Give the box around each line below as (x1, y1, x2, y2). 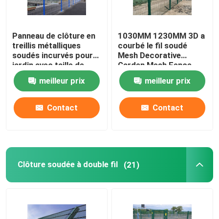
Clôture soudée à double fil (17, 159, 118, 170)
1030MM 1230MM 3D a (118, 31, 205, 41)
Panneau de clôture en (12, 31, 96, 41)
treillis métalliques (12, 41, 81, 51)
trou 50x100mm (12, 70, 73, 80)
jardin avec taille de (12, 60, 85, 70)
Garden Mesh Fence (118, 60, 192, 70)
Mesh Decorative (118, 50, 181, 61)
